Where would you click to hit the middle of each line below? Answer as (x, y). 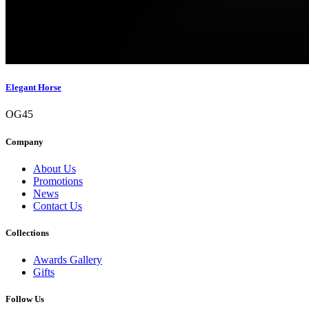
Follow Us (25, 299)
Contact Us (58, 206)
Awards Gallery (68, 260)
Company (24, 141)
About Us (54, 168)
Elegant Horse (33, 88)
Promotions (58, 181)
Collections (27, 232)
